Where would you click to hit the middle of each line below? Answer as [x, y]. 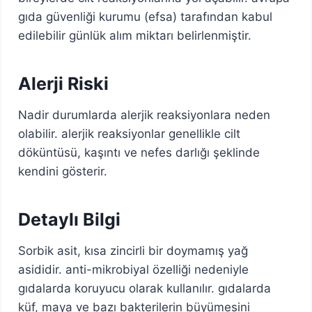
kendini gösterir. [63, 171]
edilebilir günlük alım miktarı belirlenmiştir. [135, 35]
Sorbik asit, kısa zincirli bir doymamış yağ [133, 250]
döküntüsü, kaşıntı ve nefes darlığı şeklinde [139, 152]
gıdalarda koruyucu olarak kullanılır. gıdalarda [145, 288]
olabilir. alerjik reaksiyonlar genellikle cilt [130, 133]
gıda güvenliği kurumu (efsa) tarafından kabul [146, 16]
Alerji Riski [64, 84]
